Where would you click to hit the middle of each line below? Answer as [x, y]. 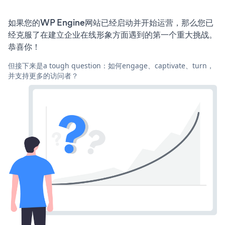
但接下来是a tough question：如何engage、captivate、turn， [111, 65]
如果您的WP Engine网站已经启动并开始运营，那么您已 [111, 22]
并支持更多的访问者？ [43, 75]
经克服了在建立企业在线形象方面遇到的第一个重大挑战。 [113, 34]
